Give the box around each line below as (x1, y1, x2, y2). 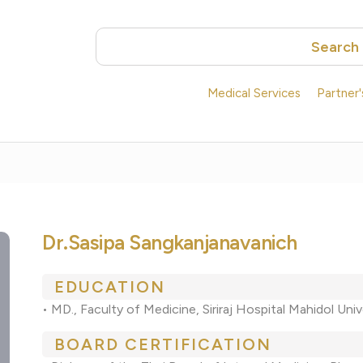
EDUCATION (54, 277, 166, 297)
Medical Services (207, 86, 301, 101)
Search (310, 37, 359, 56)
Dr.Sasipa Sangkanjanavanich (42, 230, 297, 255)
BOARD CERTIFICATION (54, 335, 272, 355)
